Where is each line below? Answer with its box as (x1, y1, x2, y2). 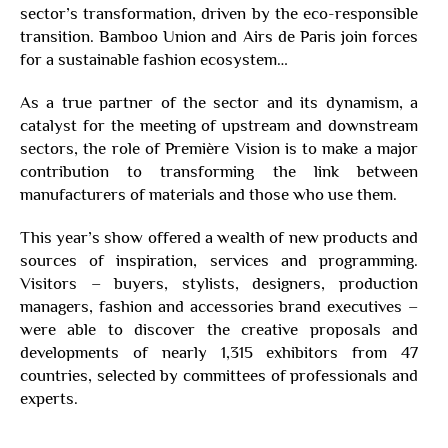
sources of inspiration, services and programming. (20, 251, 418, 270)
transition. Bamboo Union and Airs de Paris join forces (20, 27, 418, 46)
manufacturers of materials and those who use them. (20, 185, 397, 204)
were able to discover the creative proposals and (20, 320, 418, 339)
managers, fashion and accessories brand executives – (20, 297, 418, 316)
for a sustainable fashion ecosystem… (20, 50, 288, 69)
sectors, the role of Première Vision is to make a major (20, 139, 418, 158)
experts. (20, 389, 78, 408)
